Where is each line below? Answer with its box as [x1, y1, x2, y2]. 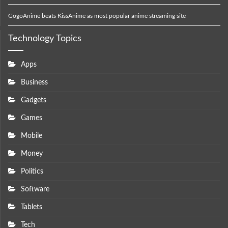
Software [21, 185, 49, 193]
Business [21, 78, 48, 86]
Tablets [21, 203, 42, 211]
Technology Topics [8, 34, 81, 43]
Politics [21, 167, 43, 175]
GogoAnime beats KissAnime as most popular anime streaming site [8, 12, 186, 19]
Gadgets [21, 96, 46, 104]
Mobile [21, 132, 42, 139]
